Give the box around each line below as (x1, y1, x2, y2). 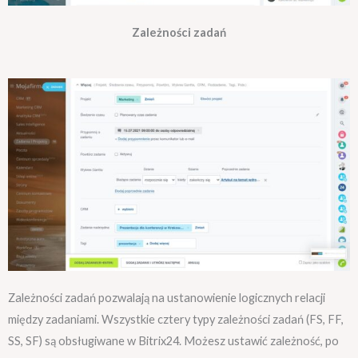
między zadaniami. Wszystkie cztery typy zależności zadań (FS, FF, (8, 312, 344, 326)
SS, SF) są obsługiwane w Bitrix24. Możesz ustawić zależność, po (8, 333, 339, 348)
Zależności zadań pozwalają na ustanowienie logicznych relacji (8, 290, 325, 304)
